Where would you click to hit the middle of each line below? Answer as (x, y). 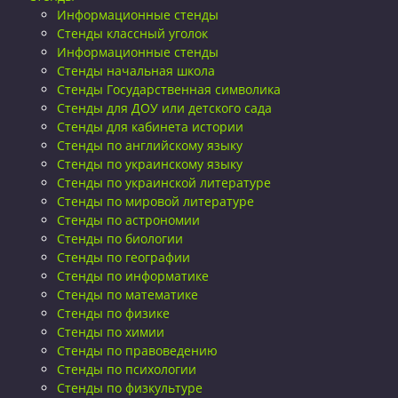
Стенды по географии (123, 258)
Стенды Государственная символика (169, 90)
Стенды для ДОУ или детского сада (164, 108)
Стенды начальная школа (136, 71)
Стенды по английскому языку (150, 146)
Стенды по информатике (133, 276)
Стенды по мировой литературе (155, 202)
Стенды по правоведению (137, 351)
